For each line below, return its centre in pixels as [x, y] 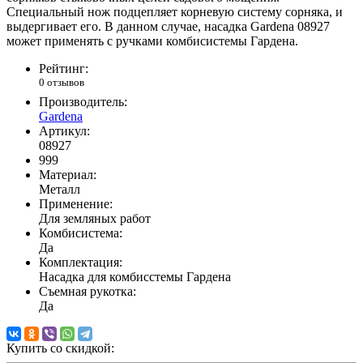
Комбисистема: [81, 233]
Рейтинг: [64, 69]
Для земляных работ [95, 218]
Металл [60, 189]
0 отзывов [62, 83]
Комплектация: [81, 262]
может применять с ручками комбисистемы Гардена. [152, 41]
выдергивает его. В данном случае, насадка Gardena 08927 [168, 27]
